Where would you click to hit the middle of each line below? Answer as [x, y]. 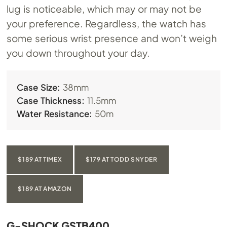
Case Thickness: [51, 101]
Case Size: [39, 87]
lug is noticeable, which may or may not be [104, 9]
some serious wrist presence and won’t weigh [112, 38]
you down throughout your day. [78, 53]
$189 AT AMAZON [45, 189]
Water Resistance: [55, 114]
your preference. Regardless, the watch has [106, 24]
